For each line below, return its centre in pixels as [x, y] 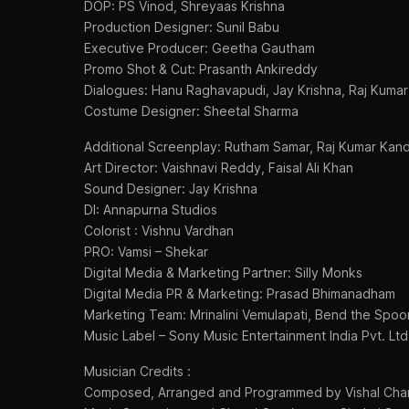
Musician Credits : [137, 371]
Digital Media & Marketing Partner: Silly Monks [223, 273]
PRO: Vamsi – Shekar [146, 252]
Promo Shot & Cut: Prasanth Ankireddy [201, 69]
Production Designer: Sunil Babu [182, 27]
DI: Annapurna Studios [151, 210]
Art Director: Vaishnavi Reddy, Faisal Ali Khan [219, 168]
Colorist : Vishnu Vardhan [159, 231]
